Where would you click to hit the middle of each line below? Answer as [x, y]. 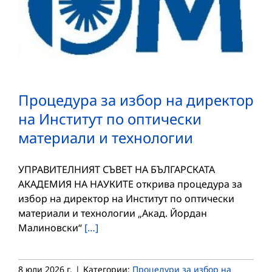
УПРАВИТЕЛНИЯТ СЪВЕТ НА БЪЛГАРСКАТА [117, 169]
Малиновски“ [51, 227]
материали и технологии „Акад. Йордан [113, 213]
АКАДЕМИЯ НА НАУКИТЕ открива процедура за [130, 184]
